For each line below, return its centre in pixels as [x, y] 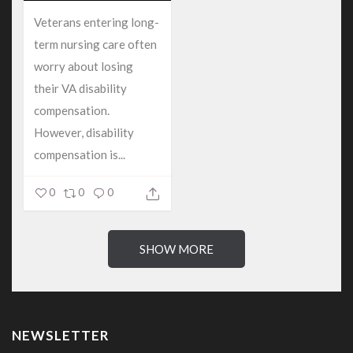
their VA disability [81, 89]
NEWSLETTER [61, 336]
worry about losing [84, 67]
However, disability [84, 133]
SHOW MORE [176, 249]
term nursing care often [96, 45]
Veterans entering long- [97, 22]
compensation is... [80, 155]
